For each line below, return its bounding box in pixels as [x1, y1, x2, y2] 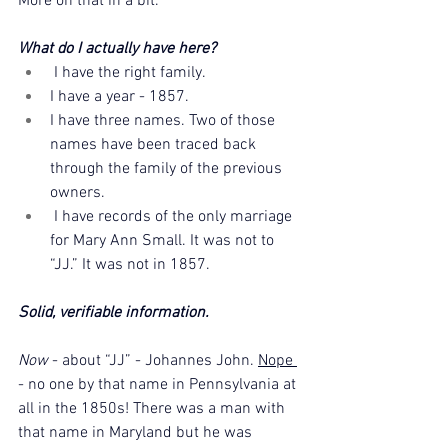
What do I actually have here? [18, 38, 216, 59]
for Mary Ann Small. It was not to [50, 230, 278, 251]
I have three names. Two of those [50, 110, 279, 131]
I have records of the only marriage [50, 206, 296, 227]
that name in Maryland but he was [18, 422, 256, 443]
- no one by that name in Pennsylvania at [18, 374, 300, 395]
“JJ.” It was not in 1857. [50, 254, 214, 275]
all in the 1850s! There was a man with [18, 398, 289, 419]
